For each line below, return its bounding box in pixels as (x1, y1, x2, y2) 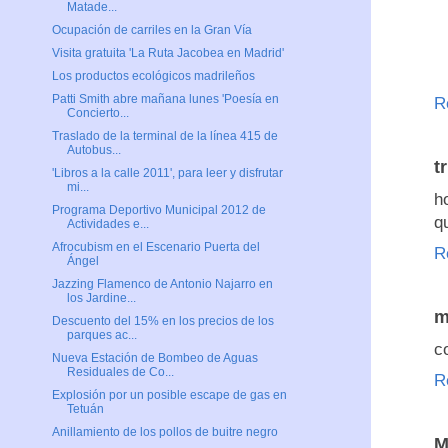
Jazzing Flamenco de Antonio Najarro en (51, 277, 273, 292)
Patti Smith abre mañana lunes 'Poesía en (51, 92, 279, 107)
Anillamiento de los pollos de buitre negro (51, 425, 278, 440)
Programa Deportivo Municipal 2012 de (51, 203, 266, 218)
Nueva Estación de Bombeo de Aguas (51, 351, 258, 366)
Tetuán (66, 402, 104, 417)
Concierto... (66, 106, 129, 121)
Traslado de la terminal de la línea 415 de (51, 129, 278, 144)
